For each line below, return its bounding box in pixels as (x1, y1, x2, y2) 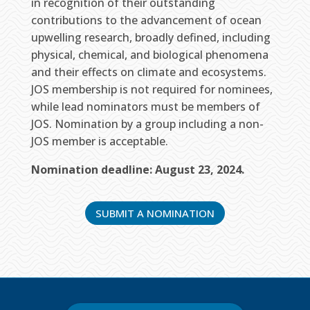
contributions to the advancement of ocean (30, 12, 262, 28)
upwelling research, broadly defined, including (30, 30, 271, 46)
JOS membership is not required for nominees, (30, 82, 273, 98)
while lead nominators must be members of (30, 99, 260, 115)
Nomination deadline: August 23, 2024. (30, 162, 244, 178)
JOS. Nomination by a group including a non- (30, 116, 264, 132)
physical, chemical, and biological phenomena (30, 47, 268, 63)
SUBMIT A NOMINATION (95, 206, 215, 220)
